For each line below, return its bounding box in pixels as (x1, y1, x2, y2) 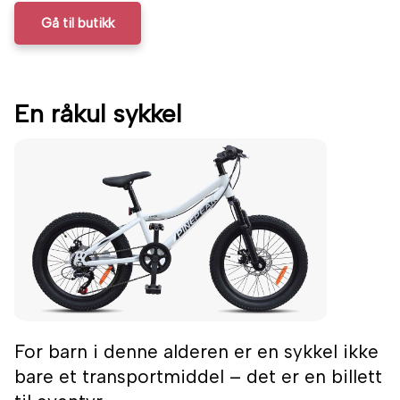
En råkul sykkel (14, 98, 181, 129)
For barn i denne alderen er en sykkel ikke (14, 340, 379, 363)
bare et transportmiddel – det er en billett (14, 365, 382, 388)
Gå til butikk (41, 15, 114, 32)
